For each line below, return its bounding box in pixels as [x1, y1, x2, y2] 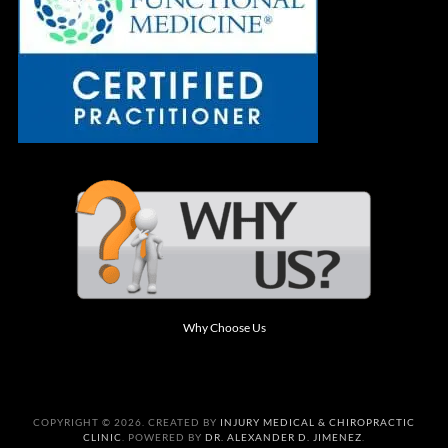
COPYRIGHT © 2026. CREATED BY [33, 416, 220, 429]
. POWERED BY [122, 431, 205, 444]
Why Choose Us [182, 320, 266, 336]
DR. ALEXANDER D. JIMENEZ [205, 431, 362, 444]
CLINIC [83, 431, 122, 444]
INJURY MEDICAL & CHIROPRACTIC [220, 416, 415, 429]
